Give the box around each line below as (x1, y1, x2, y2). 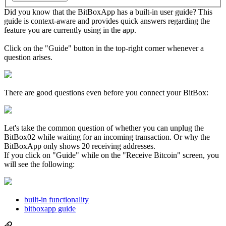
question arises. (4, 52, 52, 62)
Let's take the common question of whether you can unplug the (4, 123, 204, 132)
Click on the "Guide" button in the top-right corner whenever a (4, 43, 204, 52)
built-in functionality (24, 195, 89, 204)
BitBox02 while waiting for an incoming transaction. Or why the (4, 132, 210, 141)
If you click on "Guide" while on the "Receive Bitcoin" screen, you (4, 150, 219, 159)
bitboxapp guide (24, 204, 76, 213)
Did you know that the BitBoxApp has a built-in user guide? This (4, 7, 212, 16)
